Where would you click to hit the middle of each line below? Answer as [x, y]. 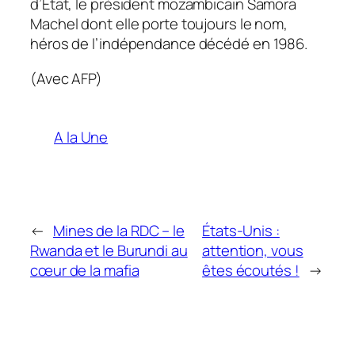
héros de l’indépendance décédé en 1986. [169, 44]
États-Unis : [241, 231]
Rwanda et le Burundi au [109, 251]
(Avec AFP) [66, 78]
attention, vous [253, 251]
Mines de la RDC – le [118, 231]
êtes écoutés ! [251, 271]
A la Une [81, 137]
